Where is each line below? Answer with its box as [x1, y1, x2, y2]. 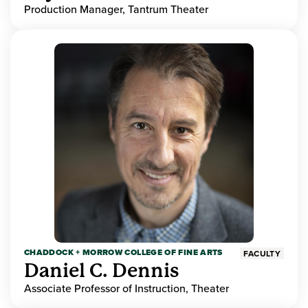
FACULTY [243, 247, 280, 260]
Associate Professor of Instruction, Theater [24, 280, 229, 296]
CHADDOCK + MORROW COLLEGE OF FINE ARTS [24, 246, 223, 259]
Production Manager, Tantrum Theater [24, 1, 208, 17]
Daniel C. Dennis [24, 259, 179, 283]
